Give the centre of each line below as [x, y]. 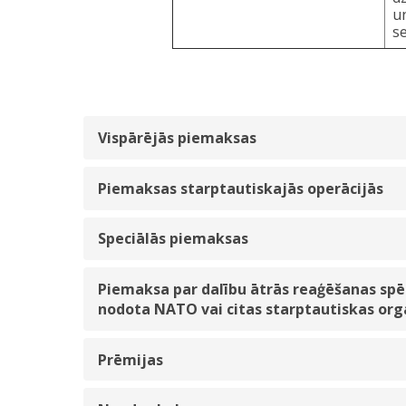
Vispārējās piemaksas [177, 138]
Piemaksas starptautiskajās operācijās [241, 188]
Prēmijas [130, 359]
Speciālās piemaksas [173, 239]
